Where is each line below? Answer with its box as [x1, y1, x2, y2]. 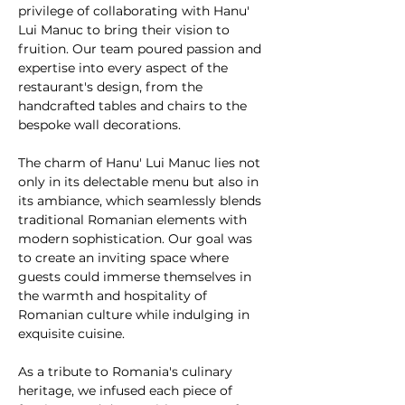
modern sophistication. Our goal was [18, 231, 256, 247]
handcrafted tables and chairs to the [18, 98, 250, 114]
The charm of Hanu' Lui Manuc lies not [18, 155, 264, 171]
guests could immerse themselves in [18, 268, 255, 285]
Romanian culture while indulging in [18, 306, 253, 323]
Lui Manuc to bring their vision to [18, 22, 233, 38]
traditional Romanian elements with [18, 212, 250, 228]
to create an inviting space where [18, 250, 232, 266]
